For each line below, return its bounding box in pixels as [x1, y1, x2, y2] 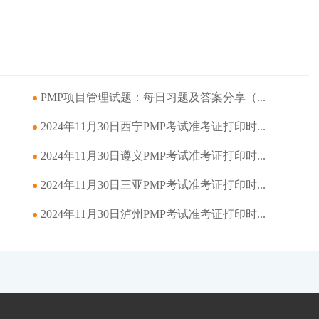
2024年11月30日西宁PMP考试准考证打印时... [41, 120, 266, 132]
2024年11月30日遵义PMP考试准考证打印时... [41, 150, 266, 162]
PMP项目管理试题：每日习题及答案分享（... [41, 91, 266, 103]
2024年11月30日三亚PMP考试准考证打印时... [41, 179, 266, 191]
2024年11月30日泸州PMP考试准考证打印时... [41, 208, 266, 220]
